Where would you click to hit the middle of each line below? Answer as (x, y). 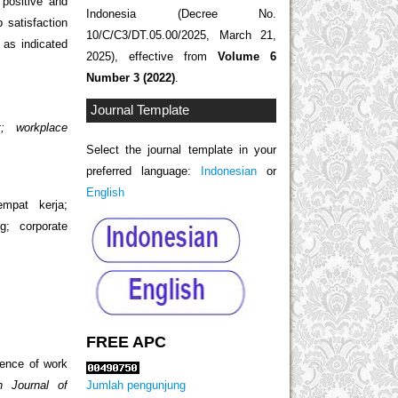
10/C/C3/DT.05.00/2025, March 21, (181, 36)
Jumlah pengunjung (136, 385)
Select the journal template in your (181, 149)
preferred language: (143, 171)
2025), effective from (152, 57)
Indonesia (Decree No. (181, 14)
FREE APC (126, 342)
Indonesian (229, 171)
